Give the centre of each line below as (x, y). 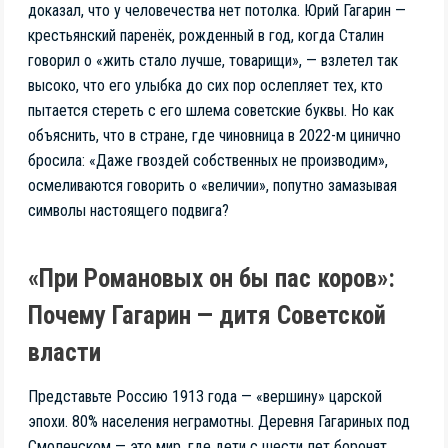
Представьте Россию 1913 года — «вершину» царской (205, 396)
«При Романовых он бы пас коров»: (211, 279)
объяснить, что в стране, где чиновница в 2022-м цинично (214, 135)
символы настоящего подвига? (128, 210)
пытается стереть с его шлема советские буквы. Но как (211, 110)
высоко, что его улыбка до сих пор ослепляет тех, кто (205, 85)
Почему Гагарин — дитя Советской (207, 316)
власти (64, 353)
